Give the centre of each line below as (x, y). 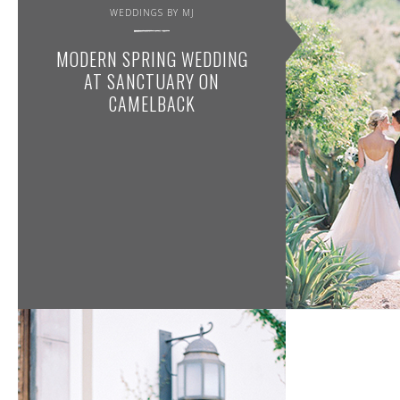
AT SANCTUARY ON (152, 81)
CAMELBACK (152, 104)
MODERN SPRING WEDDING (152, 59)
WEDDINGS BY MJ (152, 12)
